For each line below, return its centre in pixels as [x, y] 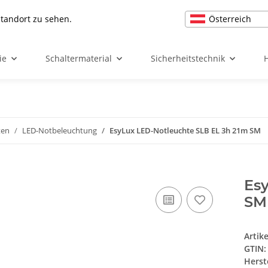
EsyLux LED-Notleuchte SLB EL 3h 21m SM [185, 130]
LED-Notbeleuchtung [60, 130]
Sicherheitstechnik [188, 58]
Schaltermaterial [79, 58]
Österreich [230, 19]
